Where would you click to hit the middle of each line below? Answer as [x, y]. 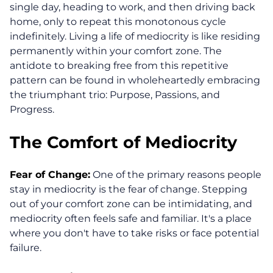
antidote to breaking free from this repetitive [119, 66]
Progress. [32, 110]
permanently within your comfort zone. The [116, 51]
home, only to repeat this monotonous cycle [118, 22]
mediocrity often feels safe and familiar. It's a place [131, 219]
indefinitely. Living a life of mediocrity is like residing [135, 37]
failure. [26, 248]
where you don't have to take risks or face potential [134, 233]
